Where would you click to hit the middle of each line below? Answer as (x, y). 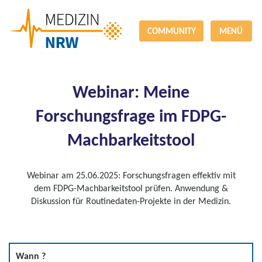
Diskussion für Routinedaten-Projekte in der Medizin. (131, 201)
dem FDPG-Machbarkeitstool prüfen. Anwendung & (131, 188)
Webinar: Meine (131, 92)
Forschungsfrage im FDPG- (131, 116)
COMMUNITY (171, 31)
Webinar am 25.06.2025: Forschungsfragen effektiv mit (131, 175)
